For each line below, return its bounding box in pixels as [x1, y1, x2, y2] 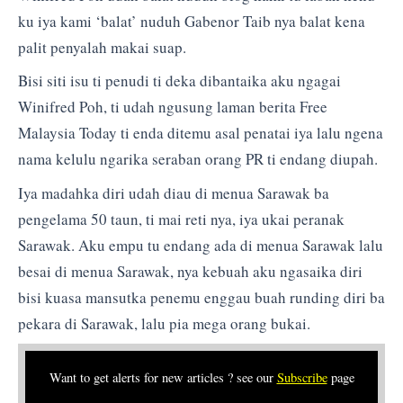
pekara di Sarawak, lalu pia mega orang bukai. [18, 312, 310, 334]
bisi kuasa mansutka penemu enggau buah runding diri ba [18, 286, 385, 308]
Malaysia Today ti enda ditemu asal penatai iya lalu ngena [18, 122, 383, 144]
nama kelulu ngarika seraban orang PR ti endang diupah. [18, 148, 378, 170]
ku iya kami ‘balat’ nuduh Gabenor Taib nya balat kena [18, 10, 365, 31]
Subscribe [276, 369, 327, 387]
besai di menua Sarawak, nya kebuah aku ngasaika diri [18, 260, 363, 282]
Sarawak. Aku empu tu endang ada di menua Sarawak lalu [18, 234, 383, 255]
